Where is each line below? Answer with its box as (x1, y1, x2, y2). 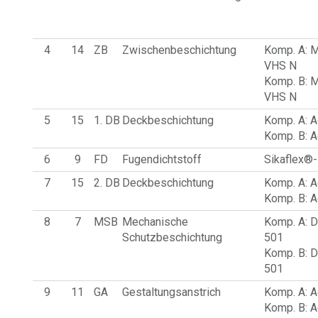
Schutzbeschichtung (122, 231, 223, 244)
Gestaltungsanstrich (122, 285, 221, 299)
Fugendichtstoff (122, 153, 202, 166)
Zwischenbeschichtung (122, 43, 237, 57)
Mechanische (122, 215, 189, 229)
